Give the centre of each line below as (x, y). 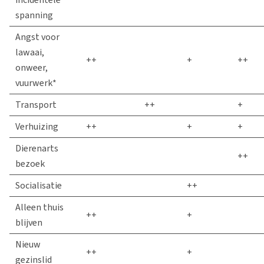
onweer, (32, 67)
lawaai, (30, 52)
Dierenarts (37, 148)
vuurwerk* (36, 83)
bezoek (30, 164)
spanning (34, 15)
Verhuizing (37, 126)
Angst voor (37, 37)
